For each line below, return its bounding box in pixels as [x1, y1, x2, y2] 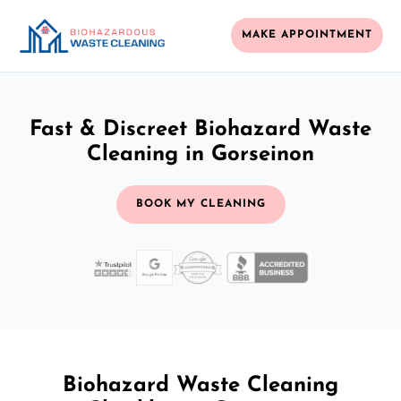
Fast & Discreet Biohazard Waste [30, 118, 371, 141]
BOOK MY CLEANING [135, 198, 266, 209]
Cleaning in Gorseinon [87, 143, 314, 166]
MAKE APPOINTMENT [242, 30, 372, 41]
